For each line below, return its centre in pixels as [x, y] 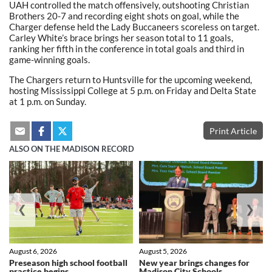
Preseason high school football [68, 263]
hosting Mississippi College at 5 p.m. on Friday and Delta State [133, 90]
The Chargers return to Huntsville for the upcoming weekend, [131, 79]
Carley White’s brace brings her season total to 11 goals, [121, 37]
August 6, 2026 [33, 251]
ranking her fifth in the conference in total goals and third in [127, 48]
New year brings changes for [194, 263]
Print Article [233, 131]
